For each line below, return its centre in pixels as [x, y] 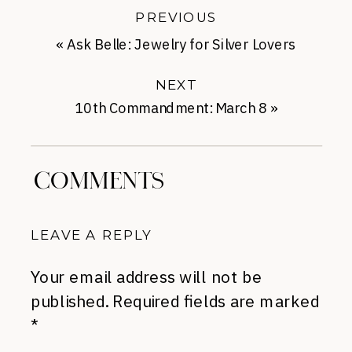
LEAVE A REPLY [91, 235]
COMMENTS [100, 181]
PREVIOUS [176, 17]
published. [70, 301]
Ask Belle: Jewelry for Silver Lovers [181, 44]
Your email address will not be [147, 277]
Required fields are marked [216, 301]
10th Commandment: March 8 [171, 108]
